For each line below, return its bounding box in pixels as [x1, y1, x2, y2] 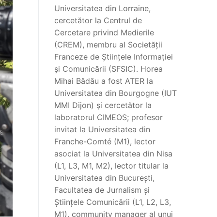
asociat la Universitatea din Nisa [54, 149, 172, 159]
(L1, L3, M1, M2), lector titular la [54, 161, 169, 171]
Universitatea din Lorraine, [54, 3, 151, 14]
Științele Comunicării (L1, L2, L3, [54, 197, 171, 207]
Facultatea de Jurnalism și [54, 185, 150, 195]
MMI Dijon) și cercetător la [54, 100, 152, 110]
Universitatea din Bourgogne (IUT [54, 88, 177, 98]
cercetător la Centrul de [54, 15, 142, 26]
